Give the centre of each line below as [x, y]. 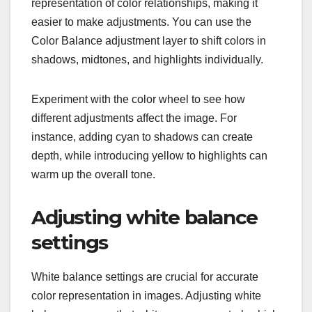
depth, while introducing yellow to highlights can [149, 156]
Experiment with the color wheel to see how [138, 100]
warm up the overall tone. [93, 175]
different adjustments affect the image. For [134, 118]
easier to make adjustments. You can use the [141, 22]
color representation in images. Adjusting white [146, 296]
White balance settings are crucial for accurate [145, 277]
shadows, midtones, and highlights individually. [147, 60]
